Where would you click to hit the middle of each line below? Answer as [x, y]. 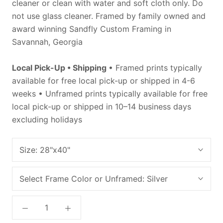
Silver [157, 179]
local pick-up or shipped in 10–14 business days [102, 107]
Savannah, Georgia [47, 42]
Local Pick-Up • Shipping [60, 68]
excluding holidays [47, 120]
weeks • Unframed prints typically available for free [110, 94]
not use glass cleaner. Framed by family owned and [109, 16]
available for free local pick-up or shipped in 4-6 [104, 81]
